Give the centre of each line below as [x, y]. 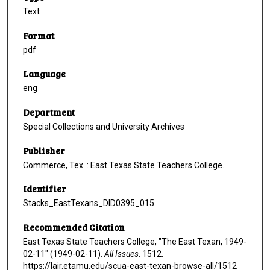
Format [39, 35]
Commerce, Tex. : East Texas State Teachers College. [124, 165]
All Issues [121, 254]
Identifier [45, 189]
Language [44, 74]
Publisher [44, 150]
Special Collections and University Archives [104, 127]
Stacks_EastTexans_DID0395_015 [89, 203]
